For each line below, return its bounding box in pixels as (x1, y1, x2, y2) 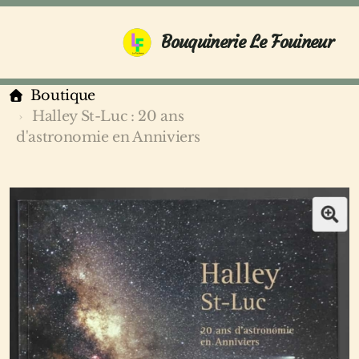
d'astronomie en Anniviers (16, 128, 200, 146)
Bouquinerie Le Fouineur (161, 31, 333, 53)
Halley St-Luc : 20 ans (32, 107, 184, 125)
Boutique (30, 87, 95, 104)
